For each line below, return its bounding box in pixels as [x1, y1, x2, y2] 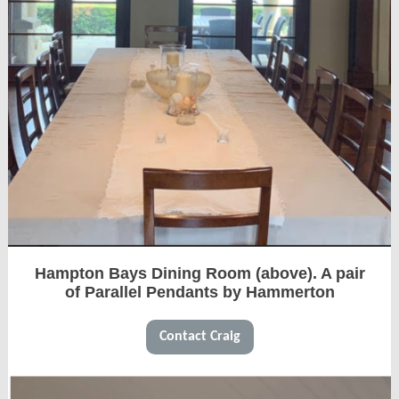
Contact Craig [159, 330, 240, 344]
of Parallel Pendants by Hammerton [64, 283, 335, 301]
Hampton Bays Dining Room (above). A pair [34, 265, 365, 282]
